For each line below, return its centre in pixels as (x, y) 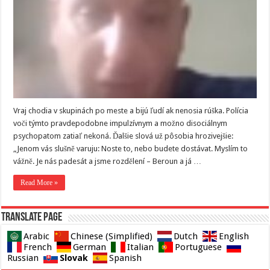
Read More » (39, 183)
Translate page (32, 218)
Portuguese (199, 247)
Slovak (74, 258)
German (90, 247)
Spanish (126, 258)
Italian (141, 247)
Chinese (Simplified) (112, 237)
